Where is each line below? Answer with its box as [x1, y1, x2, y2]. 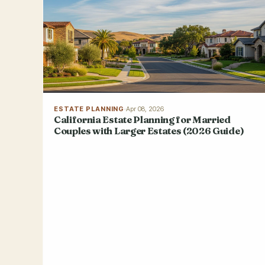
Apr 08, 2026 [126, 104, 164, 113]
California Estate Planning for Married [54, 113, 231, 125]
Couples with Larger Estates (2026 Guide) [54, 124, 244, 137]
